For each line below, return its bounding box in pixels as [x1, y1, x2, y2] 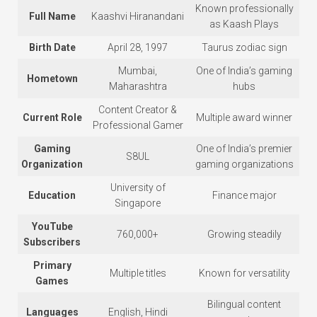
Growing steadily [207, 229, 282, 241]
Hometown [26, 73, 78, 85]
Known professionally [195, 3, 294, 15]
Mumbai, [118, 65, 157, 77]
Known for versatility [198, 267, 290, 279]
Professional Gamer [92, 120, 183, 132]
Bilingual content [207, 299, 281, 311]
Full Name [28, 11, 76, 23]
